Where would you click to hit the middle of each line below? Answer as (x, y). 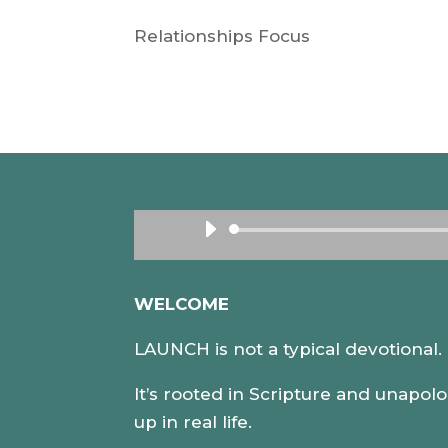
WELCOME (182, 303)
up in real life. (196, 421)
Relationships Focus (222, 36)
